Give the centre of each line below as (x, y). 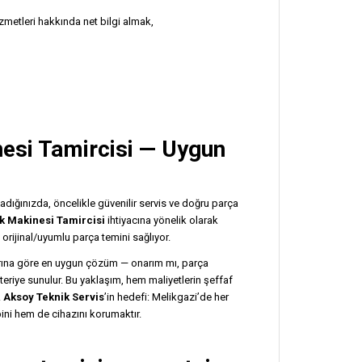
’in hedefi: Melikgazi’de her (166, 297)
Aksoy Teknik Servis (54, 297)
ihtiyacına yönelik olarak (162, 220)
